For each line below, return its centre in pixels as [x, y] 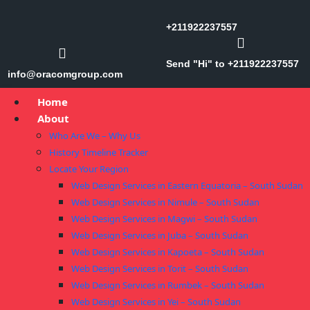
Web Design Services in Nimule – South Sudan [165, 202]
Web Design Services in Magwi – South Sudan [164, 219]
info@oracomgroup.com [65, 74]
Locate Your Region [89, 169]
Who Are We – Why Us [95, 136]
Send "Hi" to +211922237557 [232, 63]
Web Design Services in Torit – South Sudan [160, 268]
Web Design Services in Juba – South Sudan [160, 235]
